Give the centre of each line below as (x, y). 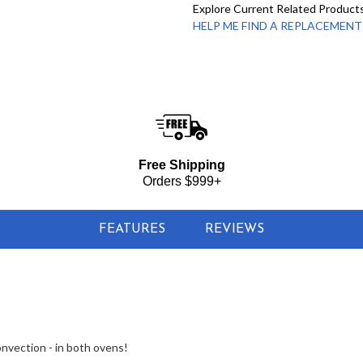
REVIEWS (235, 230)
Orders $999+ (181, 181)
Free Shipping (181, 165)
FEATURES (132, 230)
